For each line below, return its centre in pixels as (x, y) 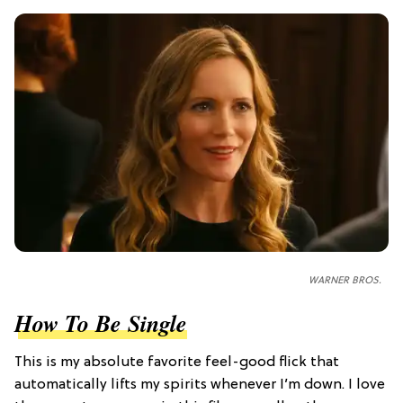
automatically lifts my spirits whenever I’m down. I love (200, 385)
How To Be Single (101, 323)
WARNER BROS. (345, 281)
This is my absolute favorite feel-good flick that (177, 363)
